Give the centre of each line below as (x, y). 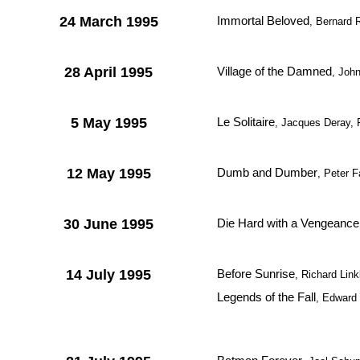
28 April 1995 (108, 72)
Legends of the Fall (266, 297)
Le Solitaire (246, 122)
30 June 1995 (108, 224)
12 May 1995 (108, 174)
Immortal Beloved (263, 20)
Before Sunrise (256, 274)
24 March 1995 (108, 22)
